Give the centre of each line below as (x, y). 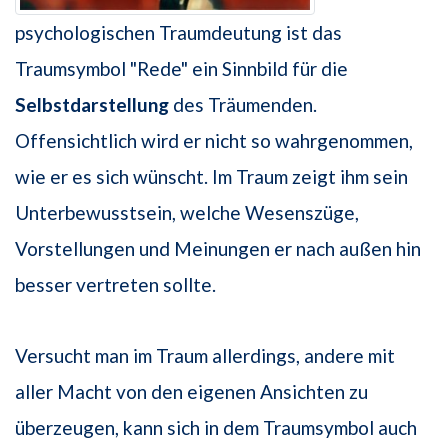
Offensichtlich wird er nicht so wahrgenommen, (214, 141)
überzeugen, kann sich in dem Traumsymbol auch (216, 428)
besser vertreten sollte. (115, 285)
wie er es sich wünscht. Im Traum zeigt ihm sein (211, 177)
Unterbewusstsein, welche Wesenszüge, (187, 213)
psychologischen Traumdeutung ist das (178, 33)
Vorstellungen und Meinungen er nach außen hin (218, 249)
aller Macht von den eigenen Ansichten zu (191, 392)
